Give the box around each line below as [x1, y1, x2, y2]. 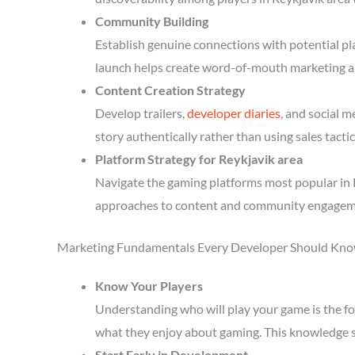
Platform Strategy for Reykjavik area [95, 151, 303, 166]
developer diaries [187, 105, 281, 120]
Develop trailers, [95, 105, 187, 120]
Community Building [95, 13, 208, 29]
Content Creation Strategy [95, 82, 246, 97]
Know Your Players [95, 278, 203, 293]
